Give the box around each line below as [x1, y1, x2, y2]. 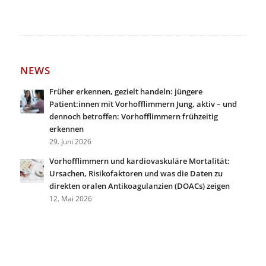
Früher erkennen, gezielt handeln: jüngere [49, 85, 202, 97]
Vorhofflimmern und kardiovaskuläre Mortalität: [49, 155, 230, 166]
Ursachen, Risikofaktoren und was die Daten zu [49, 167, 223, 179]
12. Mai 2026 [49, 193, 92, 204]
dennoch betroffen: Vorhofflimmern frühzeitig [49, 110, 218, 122]
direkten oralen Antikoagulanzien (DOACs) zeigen [49, 180, 230, 191]
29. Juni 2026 [49, 136, 91, 147]
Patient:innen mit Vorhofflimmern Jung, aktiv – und [49, 98, 237, 109]
